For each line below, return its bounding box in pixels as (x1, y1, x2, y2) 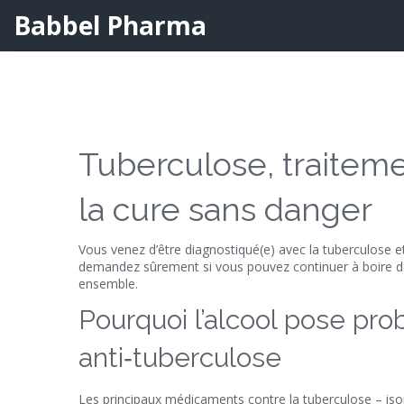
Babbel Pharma (14, 7, 207, 42)
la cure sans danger (78, 190, 372, 228)
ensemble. (78, 275, 138, 292)
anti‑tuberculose (78, 342, 281, 373)
